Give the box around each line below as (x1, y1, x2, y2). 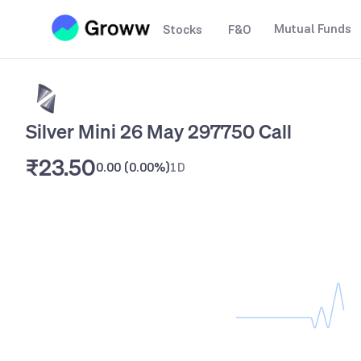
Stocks (163, 21, 202, 38)
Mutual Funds (274, 20, 351, 37)
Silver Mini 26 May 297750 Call (26, 118, 292, 144)
